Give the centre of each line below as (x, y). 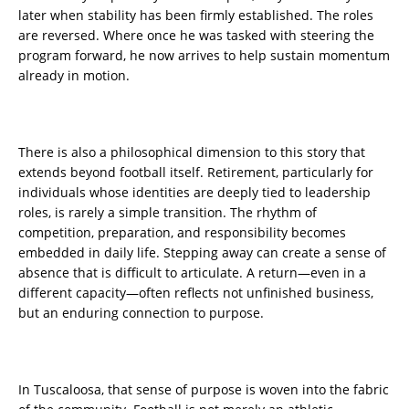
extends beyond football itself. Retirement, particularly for (196, 173)
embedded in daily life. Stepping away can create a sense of (202, 253)
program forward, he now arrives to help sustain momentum (204, 56)
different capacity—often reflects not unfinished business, (196, 293)
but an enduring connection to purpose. (141, 313)
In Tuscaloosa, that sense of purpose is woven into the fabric (204, 390)
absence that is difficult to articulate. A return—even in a (192, 273)
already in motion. (74, 76)
